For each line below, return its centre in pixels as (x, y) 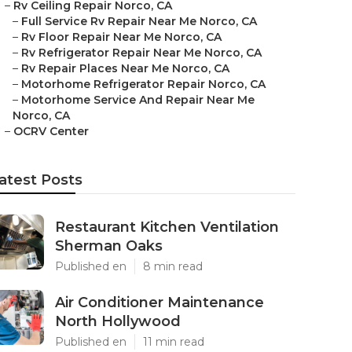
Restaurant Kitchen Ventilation (167, 227)
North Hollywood (118, 321)
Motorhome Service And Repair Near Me (138, 100)
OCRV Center (51, 131)
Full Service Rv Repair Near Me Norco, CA (139, 21)
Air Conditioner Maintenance (159, 302)
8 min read (173, 266)
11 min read (174, 342)
